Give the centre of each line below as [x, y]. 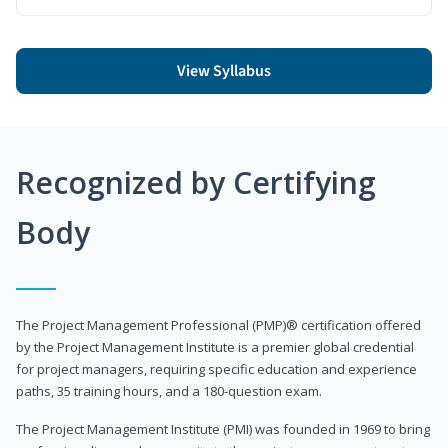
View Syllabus [224, 70]
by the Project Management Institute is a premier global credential [215, 346]
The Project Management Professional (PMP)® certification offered [218, 324]
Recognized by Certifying [196, 182]
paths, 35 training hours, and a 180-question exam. [169, 390]
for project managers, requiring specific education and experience [216, 368]
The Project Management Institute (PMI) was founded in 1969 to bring [223, 428]
